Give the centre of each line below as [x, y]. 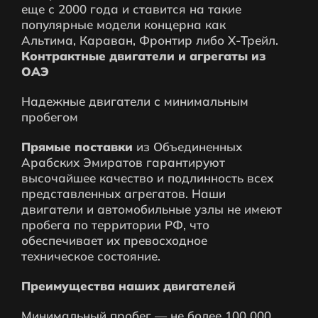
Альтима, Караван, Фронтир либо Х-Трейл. [150, 40]
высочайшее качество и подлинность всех [147, 177]
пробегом [50, 116]
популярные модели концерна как [124, 24]
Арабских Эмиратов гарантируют [123, 162]
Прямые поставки [77, 146]
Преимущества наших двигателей [128, 285]
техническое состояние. [91, 256]
